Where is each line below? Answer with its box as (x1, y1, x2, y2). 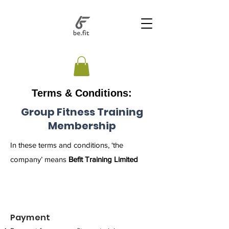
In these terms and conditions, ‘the (10, 141, 123, 150)
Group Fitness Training (20, 105, 143, 120)
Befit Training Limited (68, 155, 138, 164)
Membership (48, 119, 116, 133)
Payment (10, 212, 51, 224)
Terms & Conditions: (32, 87, 132, 99)
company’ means (10, 155, 68, 164)
